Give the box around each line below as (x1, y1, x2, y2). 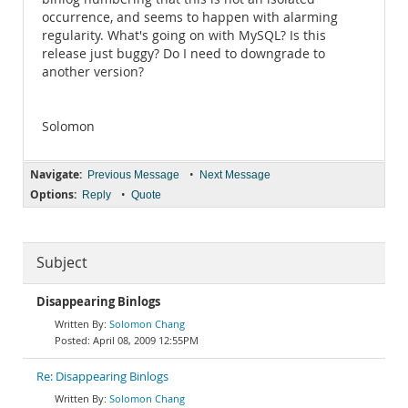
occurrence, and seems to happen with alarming (42, 9, 338, 25)
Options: (30, 187, 76, 202)
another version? (42, 64, 144, 80)
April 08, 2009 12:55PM (93, 333, 199, 347)
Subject (36, 253, 87, 272)
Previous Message (87, 168, 179, 181)
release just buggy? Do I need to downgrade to (42, 46, 325, 62)
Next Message (199, 168, 270, 181)
